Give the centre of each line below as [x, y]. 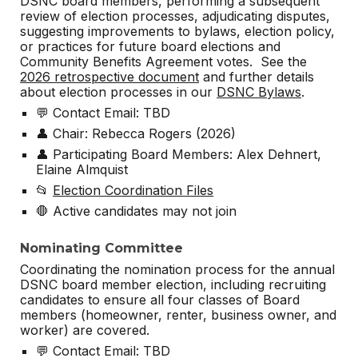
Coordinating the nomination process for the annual [178, 269]
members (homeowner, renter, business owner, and [179, 314]
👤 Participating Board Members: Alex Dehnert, [179, 154]
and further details [257, 76]
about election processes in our [119, 91]
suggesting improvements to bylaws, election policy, [178, 31]
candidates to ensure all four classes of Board [160, 299]
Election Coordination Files [133, 190]
